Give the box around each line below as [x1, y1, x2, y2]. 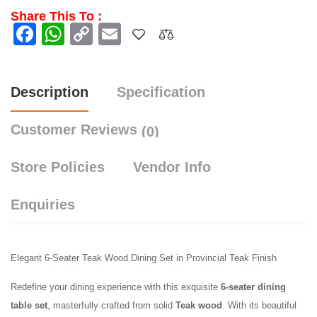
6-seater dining [221, 282, 286, 293]
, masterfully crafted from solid [47, 300, 175, 311]
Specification [117, 84, 205, 100]
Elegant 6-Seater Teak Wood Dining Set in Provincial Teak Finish [11, 253, 277, 264]
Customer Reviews [11, 122, 142, 138]
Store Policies [11, 159, 105, 175]
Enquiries [11, 197, 75, 213]
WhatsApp [64, 21, 169, 47]
